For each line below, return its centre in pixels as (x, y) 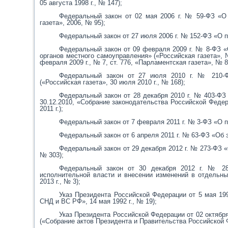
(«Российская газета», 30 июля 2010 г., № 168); (113, 82)
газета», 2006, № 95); (73, 23)
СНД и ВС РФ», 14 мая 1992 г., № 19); (98, 201)
